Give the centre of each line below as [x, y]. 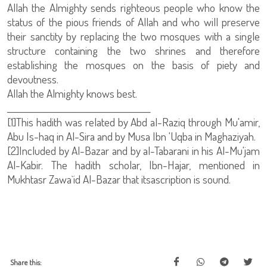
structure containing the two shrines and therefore [133, 50]
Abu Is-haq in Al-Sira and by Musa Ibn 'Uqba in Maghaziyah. [131, 136]
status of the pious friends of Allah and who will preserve [133, 22]
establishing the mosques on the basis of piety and [133, 65]
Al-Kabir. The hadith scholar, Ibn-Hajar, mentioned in [133, 165]
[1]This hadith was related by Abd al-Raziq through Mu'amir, [133, 122]
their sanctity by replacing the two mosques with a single [133, 36]
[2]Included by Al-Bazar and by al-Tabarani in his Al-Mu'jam [133, 150]
